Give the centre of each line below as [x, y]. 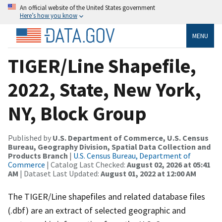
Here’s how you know [49, 15]
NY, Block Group [77, 113]
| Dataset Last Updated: [59, 173]
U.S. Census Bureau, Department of [132, 155]
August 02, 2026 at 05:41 [169, 164]
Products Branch [38, 155]
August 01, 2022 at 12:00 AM [148, 173]
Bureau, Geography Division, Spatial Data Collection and [109, 146]
